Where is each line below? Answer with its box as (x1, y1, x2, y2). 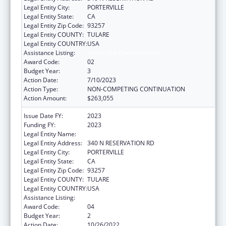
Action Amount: (24, 93, 67, 102)
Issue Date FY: (24, 111, 63, 120)
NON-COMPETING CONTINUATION (87, 84, 185, 93)
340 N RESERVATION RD (87, 138, 154, 147)
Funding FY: (24, 120, 55, 129)
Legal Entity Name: (24, 129, 76, 138)
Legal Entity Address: (24, 138, 82, 147)
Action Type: (24, 84, 58, 93)
